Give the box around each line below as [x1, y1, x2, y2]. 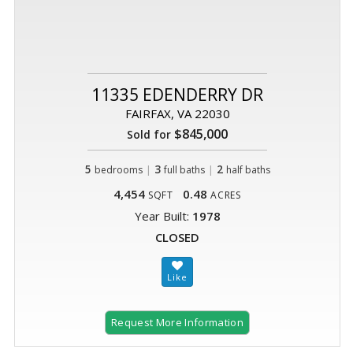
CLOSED [155, 229, 199, 245]
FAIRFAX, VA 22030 [124, 105, 230, 121]
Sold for [127, 126, 171, 142]
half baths [225, 162, 270, 176]
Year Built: [134, 207, 192, 224]
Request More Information [111, 314, 243, 329]
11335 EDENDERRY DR [91, 83, 263, 106]
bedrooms [94, 162, 143, 176]
